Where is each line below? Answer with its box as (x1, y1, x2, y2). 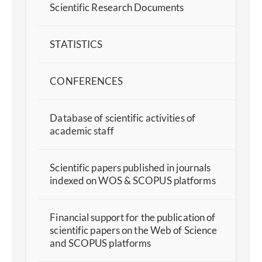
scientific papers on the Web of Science (50, 224, 218, 237)
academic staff (50, 125, 114, 137)
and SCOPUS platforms (50, 237, 151, 250)
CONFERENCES (50, 75, 123, 88)
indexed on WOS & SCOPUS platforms (50, 174, 216, 187)
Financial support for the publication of (50, 211, 216, 224)
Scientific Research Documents (50, 1, 184, 14)
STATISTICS (50, 38, 103, 51)
